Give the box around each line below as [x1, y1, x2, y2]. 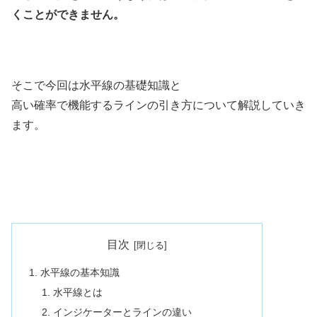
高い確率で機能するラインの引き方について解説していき [11, 99, 306, 112]
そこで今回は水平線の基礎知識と [11, 79, 181, 92]
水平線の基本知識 [40, 267, 120, 279]
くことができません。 [11, 8, 125, 21]
